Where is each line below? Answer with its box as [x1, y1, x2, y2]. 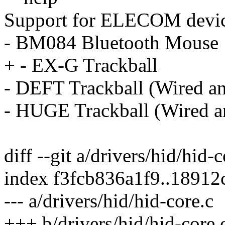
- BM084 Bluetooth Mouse [4, 32, 218, 54]
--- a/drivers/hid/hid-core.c [4, 190, 213, 212]
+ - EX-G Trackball [4, 54, 158, 76]
